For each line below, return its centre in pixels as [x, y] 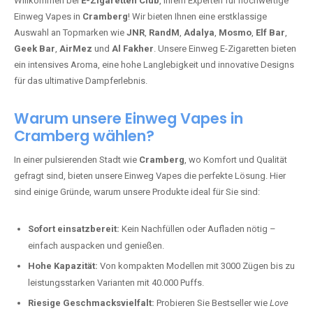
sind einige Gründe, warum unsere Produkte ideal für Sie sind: [137, 192]
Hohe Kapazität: [63, 266]
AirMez [76, 49]
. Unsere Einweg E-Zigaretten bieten [225, 49]
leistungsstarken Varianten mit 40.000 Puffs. [116, 283]
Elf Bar [270, 32]
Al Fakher [133, 49]
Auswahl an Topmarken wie [70, 32]
